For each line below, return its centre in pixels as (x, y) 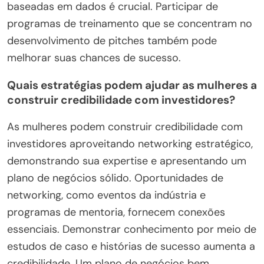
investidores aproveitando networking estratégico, (130, 143)
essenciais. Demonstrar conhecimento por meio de (132, 229)
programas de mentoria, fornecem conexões (116, 212)
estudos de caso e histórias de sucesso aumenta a (131, 246)
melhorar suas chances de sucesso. (94, 57)
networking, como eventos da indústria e (106, 195)
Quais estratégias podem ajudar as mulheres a (132, 85)
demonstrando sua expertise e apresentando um (127, 161)
